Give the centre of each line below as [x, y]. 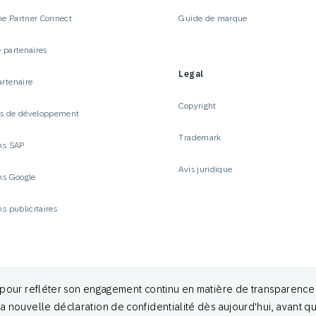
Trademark [200, 137]
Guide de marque [213, 18]
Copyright [197, 105]
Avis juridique [206, 169]
